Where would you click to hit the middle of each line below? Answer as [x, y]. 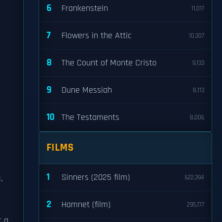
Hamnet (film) [86, 205]
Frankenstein [85, 8]
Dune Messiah [87, 90]
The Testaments [90, 117]
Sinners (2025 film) [96, 177]
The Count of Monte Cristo [109, 63]
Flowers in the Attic [96, 36]
